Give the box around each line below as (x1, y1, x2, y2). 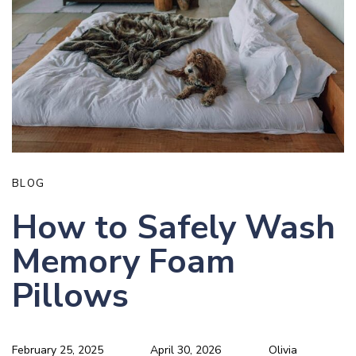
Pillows (12, 273, 129, 319)
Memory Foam (12, 238, 235, 284)
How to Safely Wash (12, 204, 335, 250)
